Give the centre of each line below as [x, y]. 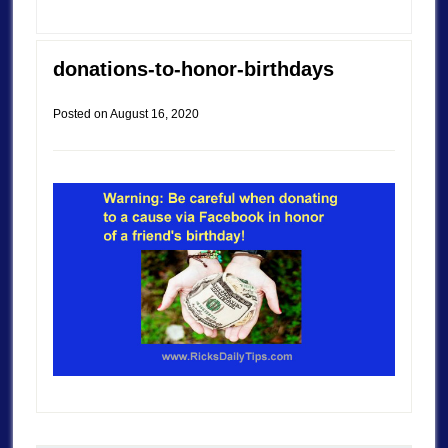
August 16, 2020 [154, 113]
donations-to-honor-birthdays [193, 68]
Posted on [81, 113]
